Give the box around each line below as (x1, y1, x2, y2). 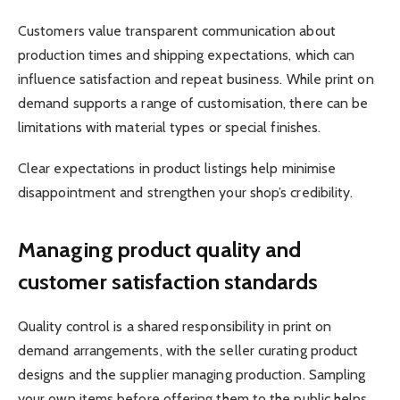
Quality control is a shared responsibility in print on (18, 317, 332, 335)
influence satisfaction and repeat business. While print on (18, 71, 374, 88)
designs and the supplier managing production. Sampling (18, 365, 366, 383)
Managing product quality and (18, 236, 302, 262)
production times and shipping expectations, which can (18, 46, 355, 64)
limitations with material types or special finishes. (18, 119, 321, 137)
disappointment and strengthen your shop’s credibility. (18, 184, 354, 202)
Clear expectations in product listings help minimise (18, 160, 337, 178)
